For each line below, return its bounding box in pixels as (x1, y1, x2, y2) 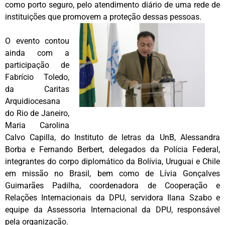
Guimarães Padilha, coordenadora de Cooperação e (5, 180, 220, 190)
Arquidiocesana (5, 96, 60, 106)
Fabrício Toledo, (5, 72, 69, 82)
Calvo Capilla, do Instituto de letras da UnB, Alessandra (5, 132, 220, 142)
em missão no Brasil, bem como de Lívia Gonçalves (5, 168, 220, 178)
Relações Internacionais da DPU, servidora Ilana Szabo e (5, 192, 220, 202)
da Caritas (5, 84, 69, 94)
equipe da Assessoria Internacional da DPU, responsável (5, 204, 220, 214)
